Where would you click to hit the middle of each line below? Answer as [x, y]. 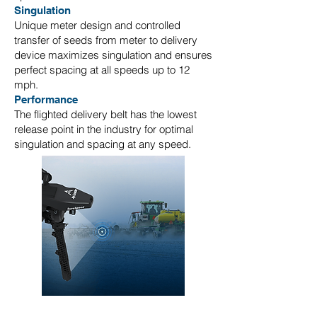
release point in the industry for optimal [104, 129]
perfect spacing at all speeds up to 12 [102, 70]
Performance [46, 99]
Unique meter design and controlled [97, 25]
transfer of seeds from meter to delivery [106, 40]
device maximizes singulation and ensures [113, 55]
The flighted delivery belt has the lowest [105, 114]
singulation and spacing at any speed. [103, 144]
